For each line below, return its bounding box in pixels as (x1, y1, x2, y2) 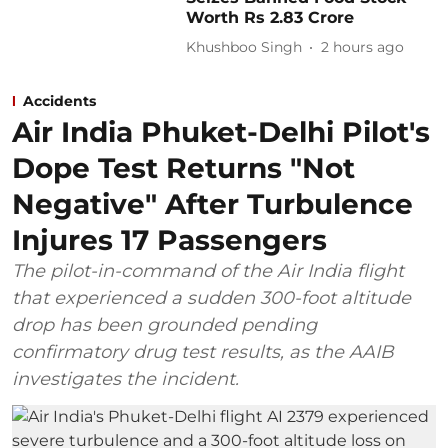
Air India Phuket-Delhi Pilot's (12, 114, 430, 149)
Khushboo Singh (186, 38, 303, 56)
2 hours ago (321, 38, 405, 56)
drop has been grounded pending (12, 313, 317, 336)
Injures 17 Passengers (12, 222, 327, 257)
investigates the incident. (12, 367, 239, 390)
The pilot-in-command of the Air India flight (12, 259, 404, 282)
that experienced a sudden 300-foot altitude (12, 286, 411, 309)
